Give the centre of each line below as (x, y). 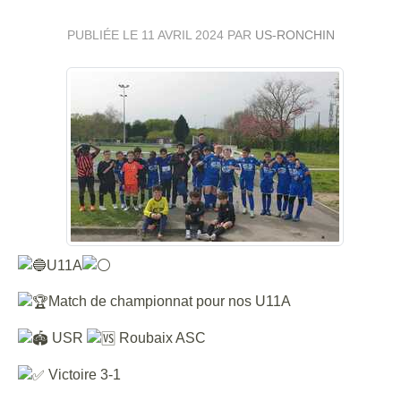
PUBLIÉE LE (104, 34)
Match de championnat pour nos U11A (170, 302)
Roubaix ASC (161, 338)
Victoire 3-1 (83, 374)
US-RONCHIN (294, 34)
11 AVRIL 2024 (182, 34)
